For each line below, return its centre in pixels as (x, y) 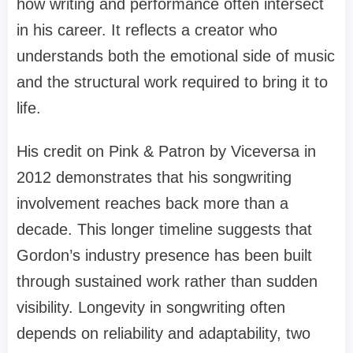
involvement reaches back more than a (152, 203)
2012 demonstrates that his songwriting (154, 177)
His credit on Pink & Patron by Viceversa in (166, 151)
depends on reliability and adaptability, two (163, 333)
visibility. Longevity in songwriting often (151, 307)
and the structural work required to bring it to (172, 82)
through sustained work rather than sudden (167, 281)
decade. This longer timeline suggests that (164, 229)
